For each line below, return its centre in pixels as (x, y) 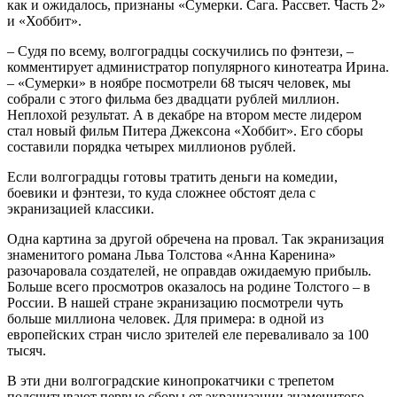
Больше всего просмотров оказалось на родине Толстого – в (189, 286)
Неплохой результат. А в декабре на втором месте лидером (184, 114)
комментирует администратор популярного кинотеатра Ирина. (198, 66)
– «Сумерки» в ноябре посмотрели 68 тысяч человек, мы (179, 82)
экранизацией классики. (81, 208)
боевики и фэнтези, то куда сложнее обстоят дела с (161, 192)
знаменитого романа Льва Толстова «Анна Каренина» (171, 254)
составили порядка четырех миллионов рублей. (152, 146)
